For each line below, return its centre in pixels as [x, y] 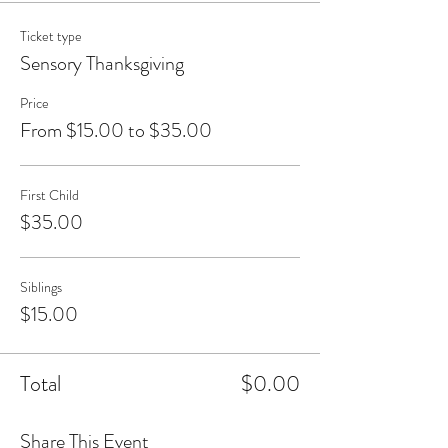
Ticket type [51, 36]
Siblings [41, 287]
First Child [49, 195]
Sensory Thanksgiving [102, 63]
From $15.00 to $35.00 [116, 130]
